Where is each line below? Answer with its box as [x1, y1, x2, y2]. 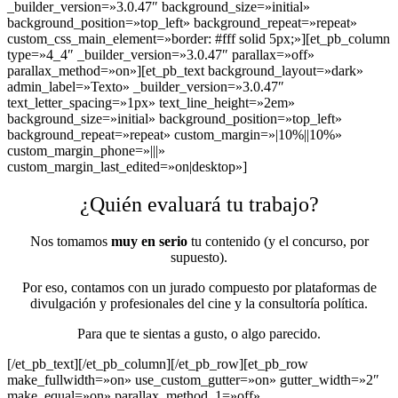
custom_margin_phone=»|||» [7, 142, 165, 158]
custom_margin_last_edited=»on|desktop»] [7, 158, 247, 174]
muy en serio [110, 234, 187, 250]
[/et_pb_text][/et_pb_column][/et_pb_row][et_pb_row [7, 356, 308, 372]
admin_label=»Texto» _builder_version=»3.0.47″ [7, 78, 284, 94]
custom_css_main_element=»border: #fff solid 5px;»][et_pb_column [7, 30, 390, 46]
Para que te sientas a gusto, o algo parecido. [77, 326, 321, 342]
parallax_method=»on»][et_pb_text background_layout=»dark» [7, 62, 363, 78]
